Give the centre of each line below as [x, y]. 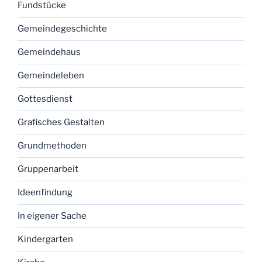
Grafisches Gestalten [61, 123]
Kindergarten [45, 239]
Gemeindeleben [51, 76]
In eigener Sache [52, 216]
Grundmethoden [52, 146]
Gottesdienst [45, 99]
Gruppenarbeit [48, 169]
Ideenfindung [45, 193]
